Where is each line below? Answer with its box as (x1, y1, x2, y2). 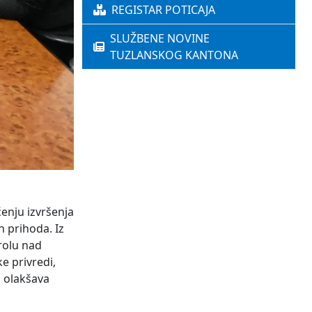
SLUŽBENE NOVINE (110, 31, 210, 47)
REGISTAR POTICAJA (111, 2, 215, 18)
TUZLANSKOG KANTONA (110, 47, 238, 63)
